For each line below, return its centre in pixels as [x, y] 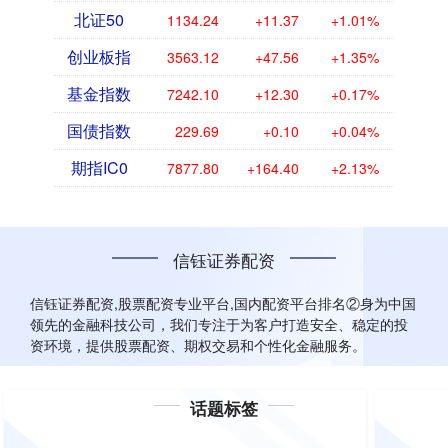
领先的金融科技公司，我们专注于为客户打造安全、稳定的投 [219, 324]
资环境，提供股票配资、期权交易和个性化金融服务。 [198, 345]
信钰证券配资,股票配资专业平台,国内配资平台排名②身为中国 [223, 303]
